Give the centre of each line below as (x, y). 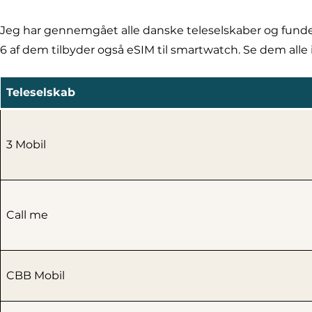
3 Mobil (26, 145)
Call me (27, 215)
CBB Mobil (36, 276)
